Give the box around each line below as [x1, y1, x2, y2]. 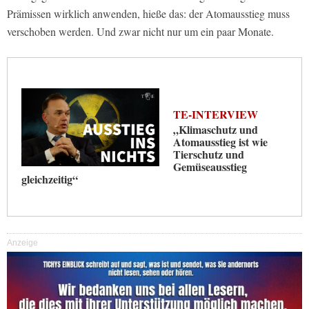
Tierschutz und [173, 146, 244, 163]
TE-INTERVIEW [173, 106, 258, 123]
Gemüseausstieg [173, 159, 247, 175]
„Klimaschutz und [173, 121, 258, 138]
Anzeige [7, 238, 38, 248]
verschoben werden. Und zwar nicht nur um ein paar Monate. [7, 24, 274, 39]
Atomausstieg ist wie [173, 134, 268, 150]
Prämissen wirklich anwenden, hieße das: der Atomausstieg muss [7, 6, 290, 21]
